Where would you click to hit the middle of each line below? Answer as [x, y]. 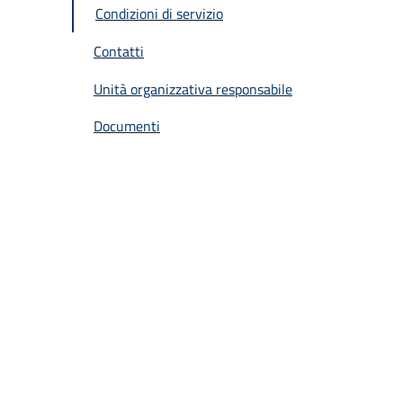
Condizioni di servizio [159, 14]
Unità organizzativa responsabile [193, 89]
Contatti [119, 52]
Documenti [127, 126]
